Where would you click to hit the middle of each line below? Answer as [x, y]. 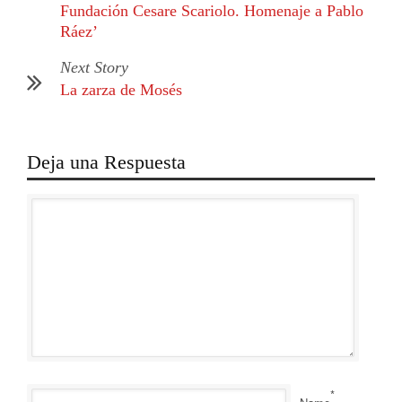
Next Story [94, 67]
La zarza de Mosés [121, 89]
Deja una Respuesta [106, 162]
